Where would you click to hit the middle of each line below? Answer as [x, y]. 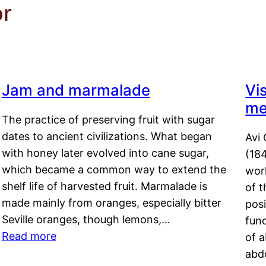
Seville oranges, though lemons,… [86, 220]
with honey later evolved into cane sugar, [105, 153]
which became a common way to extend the [114, 170]
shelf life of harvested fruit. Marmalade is [104, 186]
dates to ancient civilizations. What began [107, 137]
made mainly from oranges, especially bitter [111, 203]
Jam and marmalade [76, 90]
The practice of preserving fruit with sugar [108, 120]
